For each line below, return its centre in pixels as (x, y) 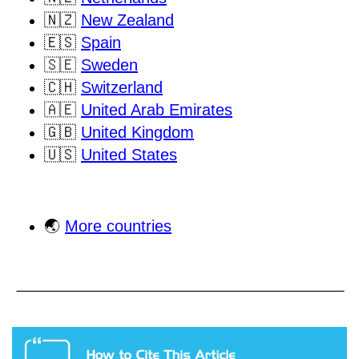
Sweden (109, 65)
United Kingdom (137, 132)
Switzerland (122, 87)
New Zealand (127, 20)
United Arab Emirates (157, 109)
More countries (118, 226)
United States (129, 154)
